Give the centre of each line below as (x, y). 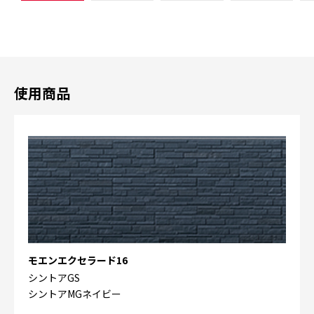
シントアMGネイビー (75, 294)
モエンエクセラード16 (78, 260)
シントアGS (54, 278)
